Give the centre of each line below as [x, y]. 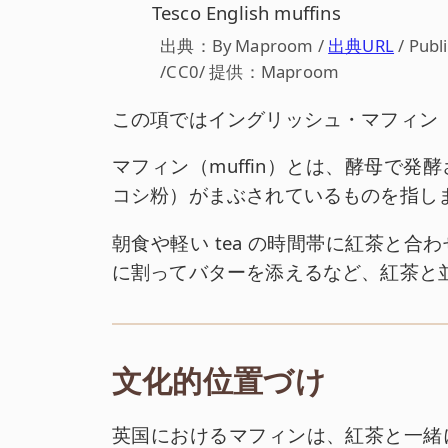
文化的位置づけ [218, 381]
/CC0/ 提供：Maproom [250, 72]
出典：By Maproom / [244, 46]
